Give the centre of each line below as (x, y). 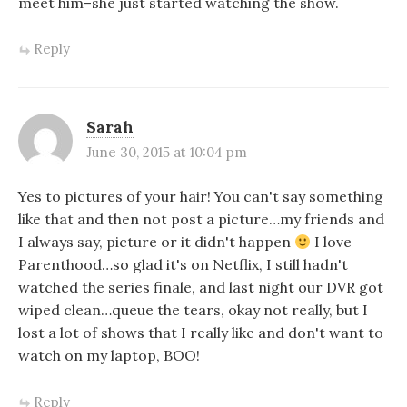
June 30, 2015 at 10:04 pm (167, 153)
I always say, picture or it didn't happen (156, 242)
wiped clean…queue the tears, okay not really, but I (193, 310)
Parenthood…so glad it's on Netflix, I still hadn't (183, 265)
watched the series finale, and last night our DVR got (201, 288)
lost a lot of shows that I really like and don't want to (201, 333)
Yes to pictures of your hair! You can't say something (201, 197)
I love (332, 242)
